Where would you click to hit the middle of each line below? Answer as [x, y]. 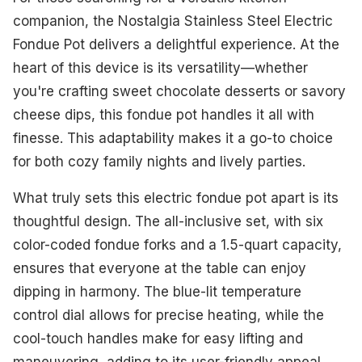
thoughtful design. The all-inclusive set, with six [168, 222]
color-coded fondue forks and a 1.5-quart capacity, [177, 245]
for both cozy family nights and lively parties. [159, 162]
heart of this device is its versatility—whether [160, 68]
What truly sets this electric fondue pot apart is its [176, 198]
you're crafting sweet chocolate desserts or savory [179, 92]
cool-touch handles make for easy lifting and [158, 339]
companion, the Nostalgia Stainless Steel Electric [173, 21]
